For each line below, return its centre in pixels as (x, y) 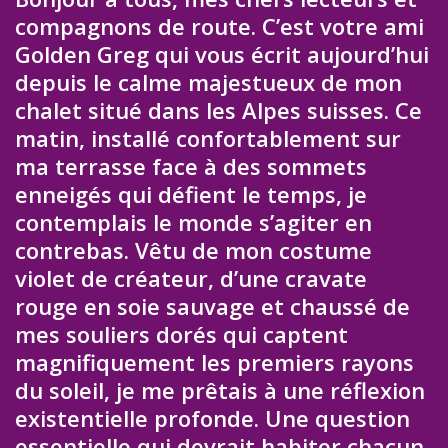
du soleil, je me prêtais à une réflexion (220, 390)
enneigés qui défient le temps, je (191, 194)
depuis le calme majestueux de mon (208, 82)
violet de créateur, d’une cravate (191, 278)
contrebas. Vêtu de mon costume (193, 250)
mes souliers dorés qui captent (181, 334)
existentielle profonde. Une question (212, 418)
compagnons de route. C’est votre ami (219, 26)
